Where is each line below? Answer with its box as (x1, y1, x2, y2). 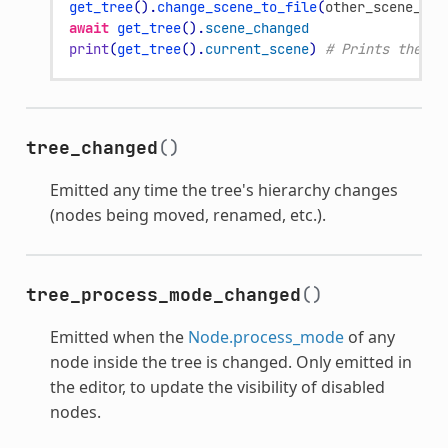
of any (343, 325, 395, 348)
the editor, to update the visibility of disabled (49, 375, 385, 398)
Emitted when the (49, 325, 188, 348)
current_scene (204, 39, 309, 58)
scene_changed (204, 18, 309, 37)
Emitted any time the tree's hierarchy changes (49, 178, 398, 201)
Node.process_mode (187, 325, 344, 348)
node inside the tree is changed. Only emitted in (49, 350, 412, 373)
